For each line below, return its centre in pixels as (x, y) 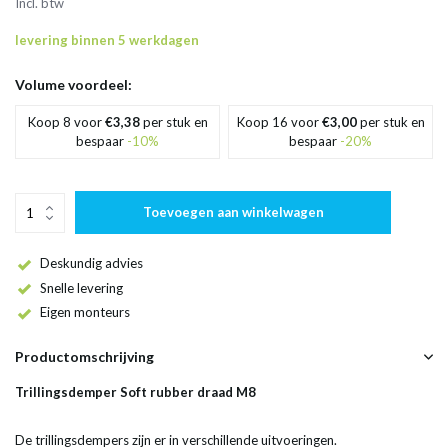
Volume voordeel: (73, 84)
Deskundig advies (91, 263)
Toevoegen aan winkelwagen (233, 212)
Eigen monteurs (85, 312)
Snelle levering (81, 287)
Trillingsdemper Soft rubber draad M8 (135, 392)
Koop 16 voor (279, 122)
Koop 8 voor (66, 122)
